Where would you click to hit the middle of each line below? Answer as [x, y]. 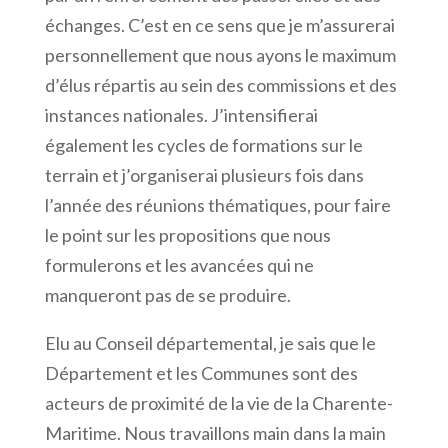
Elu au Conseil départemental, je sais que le [210, 342]
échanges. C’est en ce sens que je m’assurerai [219, 24]
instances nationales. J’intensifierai [181, 114]
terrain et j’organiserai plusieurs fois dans [204, 174]
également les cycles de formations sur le [203, 144]
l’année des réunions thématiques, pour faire [217, 204]
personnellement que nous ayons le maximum [220, 54]
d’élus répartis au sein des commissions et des [220, 84]
